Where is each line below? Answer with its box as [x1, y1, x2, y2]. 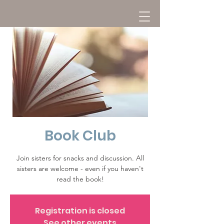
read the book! [56, 174, 104, 183]
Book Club [44, 126, 116, 145]
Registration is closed [35, 205, 125, 216]
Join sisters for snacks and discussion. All [16, 153, 144, 162]
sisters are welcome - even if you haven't [16, 164, 143, 173]
